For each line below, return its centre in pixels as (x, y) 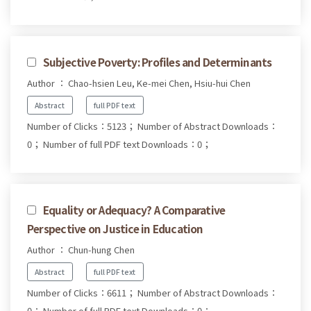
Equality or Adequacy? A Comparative (134, 209)
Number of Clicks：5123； (81, 126)
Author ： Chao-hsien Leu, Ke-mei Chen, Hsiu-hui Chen (139, 83)
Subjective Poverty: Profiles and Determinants (157, 62)
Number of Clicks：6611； (81, 292)
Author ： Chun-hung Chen (81, 249)
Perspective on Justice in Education (115, 228)
